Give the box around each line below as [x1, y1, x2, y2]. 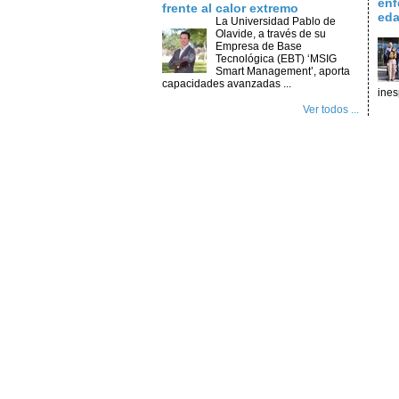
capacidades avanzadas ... [162, 77, 291, 90]
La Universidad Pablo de [216, 15, 336, 28]
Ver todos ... [302, 103, 359, 116]
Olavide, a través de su [216, 28, 326, 40]
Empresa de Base [216, 40, 302, 53]
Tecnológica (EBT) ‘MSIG [216, 53, 337, 65]
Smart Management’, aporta [216, 65, 350, 77]
